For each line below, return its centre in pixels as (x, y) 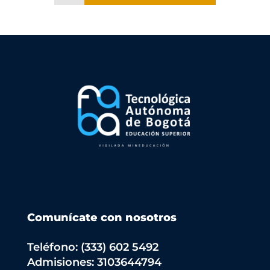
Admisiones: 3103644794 (94, 262)
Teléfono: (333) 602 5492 (93, 247)
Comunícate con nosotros (102, 218)
